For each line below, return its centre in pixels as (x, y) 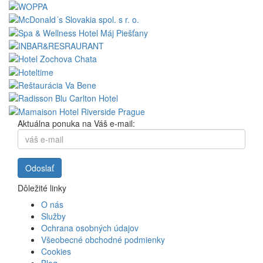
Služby (53, 216)
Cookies (56, 251)
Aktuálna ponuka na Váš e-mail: (76, 123)
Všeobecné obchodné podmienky (103, 239)
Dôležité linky (42, 188)
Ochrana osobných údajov (90, 227)
